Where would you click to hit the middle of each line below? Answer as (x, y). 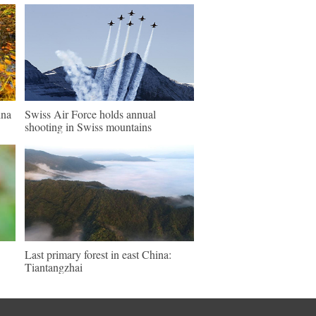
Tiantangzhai (54, 267)
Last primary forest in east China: (98, 254)
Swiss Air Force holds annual (90, 114)
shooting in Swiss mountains (88, 127)
